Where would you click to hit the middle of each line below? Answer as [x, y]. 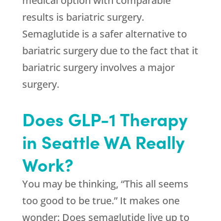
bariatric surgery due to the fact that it [110, 51]
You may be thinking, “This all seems [105, 184]
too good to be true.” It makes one [101, 201]
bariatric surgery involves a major [98, 68]
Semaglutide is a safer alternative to [104, 34]
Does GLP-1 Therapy [105, 119]
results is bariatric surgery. [83, 17]
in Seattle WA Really [103, 142]
